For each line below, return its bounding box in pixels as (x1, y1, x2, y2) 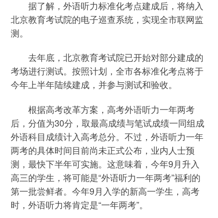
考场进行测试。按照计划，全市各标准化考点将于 (11, 64, 204, 77)
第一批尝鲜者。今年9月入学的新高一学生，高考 (11, 184, 200, 197)
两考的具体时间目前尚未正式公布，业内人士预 (11, 143, 195, 156)
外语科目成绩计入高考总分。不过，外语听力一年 (11, 129, 204, 143)
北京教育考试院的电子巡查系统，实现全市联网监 (11, 13, 204, 25)
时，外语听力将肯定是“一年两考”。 (11, 198, 148, 211)
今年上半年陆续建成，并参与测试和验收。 (11, 78, 178, 91)
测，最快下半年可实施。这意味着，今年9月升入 (11, 157, 200, 170)
